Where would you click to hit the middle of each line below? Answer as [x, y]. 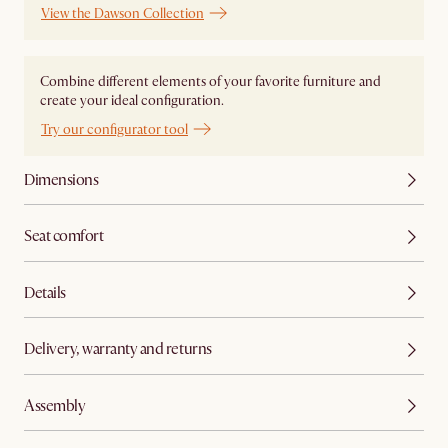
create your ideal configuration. [132, 101]
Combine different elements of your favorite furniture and [210, 82]
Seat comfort [64, 236]
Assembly [55, 405]
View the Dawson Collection [122, 13]
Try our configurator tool [114, 129]
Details [45, 292]
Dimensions [61, 179]
